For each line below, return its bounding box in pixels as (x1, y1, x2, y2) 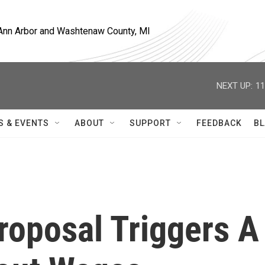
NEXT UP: (216, 80, 253, 91)
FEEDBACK (196, 118, 242, 128)
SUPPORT (130, 118, 171, 128)
